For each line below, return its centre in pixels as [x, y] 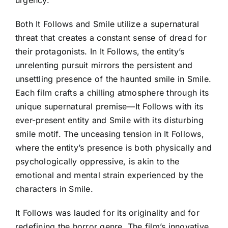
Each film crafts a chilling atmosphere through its [112, 92]
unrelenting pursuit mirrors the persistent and [104, 65]
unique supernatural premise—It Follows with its [109, 106]
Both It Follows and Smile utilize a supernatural [107, 24]
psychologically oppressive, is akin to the [97, 161]
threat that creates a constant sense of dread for [111, 37]
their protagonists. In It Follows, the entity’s [100, 51]
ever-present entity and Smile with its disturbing [109, 120]
